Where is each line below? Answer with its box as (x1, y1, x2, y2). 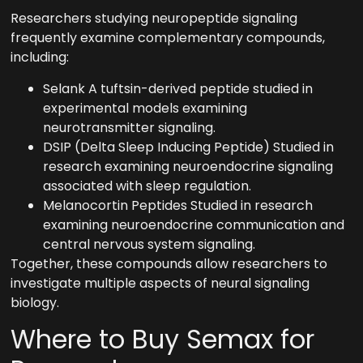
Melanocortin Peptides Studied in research (43, 195, 314, 215)
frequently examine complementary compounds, (11, 28, 326, 48)
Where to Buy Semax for (11, 321, 315, 358)
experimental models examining (43, 98, 248, 117)
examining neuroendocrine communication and (43, 215, 345, 234)
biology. (11, 293, 60, 312)
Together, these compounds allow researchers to (11, 254, 328, 273)
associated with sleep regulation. (43, 176, 252, 195)
